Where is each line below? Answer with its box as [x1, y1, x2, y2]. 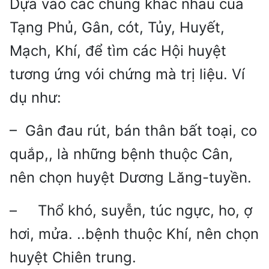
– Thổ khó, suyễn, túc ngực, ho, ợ [10, 202, 252, 220]
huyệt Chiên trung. [10, 249, 136, 267]
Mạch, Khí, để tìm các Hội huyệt [10, 42, 226, 60]
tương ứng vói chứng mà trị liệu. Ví [10, 65, 245, 83]
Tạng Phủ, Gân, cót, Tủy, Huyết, [10, 19, 225, 37]
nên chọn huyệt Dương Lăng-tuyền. [10, 169, 252, 187]
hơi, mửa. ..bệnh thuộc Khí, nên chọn [10, 225, 259, 243]
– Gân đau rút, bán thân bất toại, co [10, 122, 257, 140]
